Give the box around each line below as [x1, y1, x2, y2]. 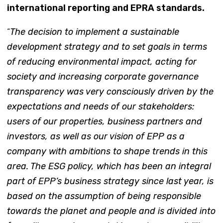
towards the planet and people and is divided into [6, 205, 216, 217]
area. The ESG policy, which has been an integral [6, 160, 211, 172]
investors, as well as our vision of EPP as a [6, 130, 185, 142]
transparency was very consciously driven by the [6, 86, 214, 97]
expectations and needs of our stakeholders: [6, 101, 195, 112]
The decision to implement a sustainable [9, 26, 179, 37]
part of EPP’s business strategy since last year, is [6, 175, 214, 187]
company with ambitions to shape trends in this [6, 145, 208, 157]
